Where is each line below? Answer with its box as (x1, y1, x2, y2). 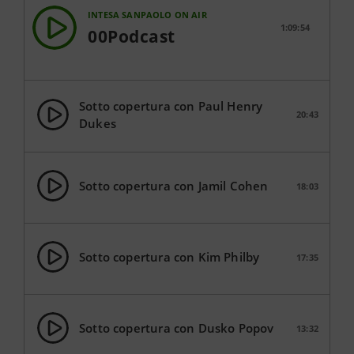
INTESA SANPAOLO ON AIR (88, 9, 207, 21)
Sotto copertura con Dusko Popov (79, 320, 274, 336)
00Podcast (88, 25, 175, 47)
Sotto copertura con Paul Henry (79, 97, 263, 114)
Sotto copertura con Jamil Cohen (79, 178, 269, 194)
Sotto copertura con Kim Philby (79, 249, 260, 265)
